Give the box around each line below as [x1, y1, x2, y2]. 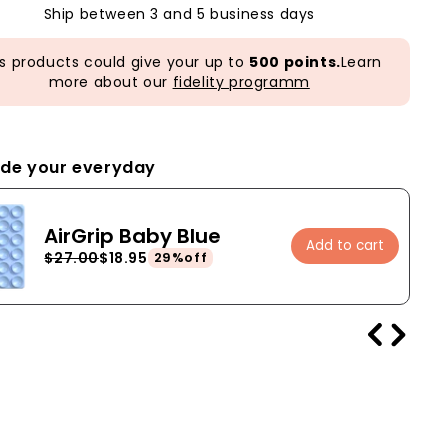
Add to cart [306, 236, 384, 256]
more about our [48, 71, 173, 92]
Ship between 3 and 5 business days [43, 3, 315, 24]
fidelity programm [172, 71, 310, 92]
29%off [153, 248, 208, 268]
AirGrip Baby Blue [44, 222, 222, 251]
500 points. [249, 51, 341, 72]
